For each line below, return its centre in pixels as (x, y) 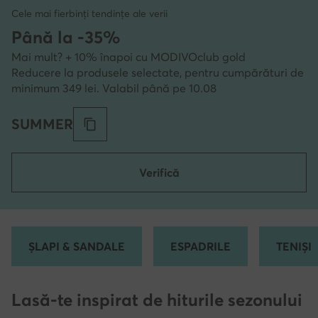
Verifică (159, 172)
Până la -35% (66, 37)
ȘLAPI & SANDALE (77, 246)
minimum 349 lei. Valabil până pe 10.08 (114, 88)
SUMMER (42, 124)
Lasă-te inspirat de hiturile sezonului (157, 300)
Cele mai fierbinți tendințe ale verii (89, 13)
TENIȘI (294, 246)
